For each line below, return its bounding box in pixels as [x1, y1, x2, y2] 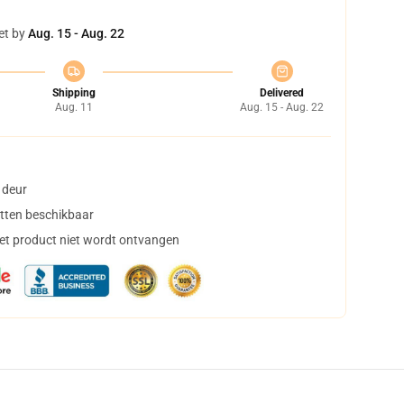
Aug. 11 [54, 101, 93, 114]
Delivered [260, 87, 304, 99]
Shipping [51, 87, 96, 99]
